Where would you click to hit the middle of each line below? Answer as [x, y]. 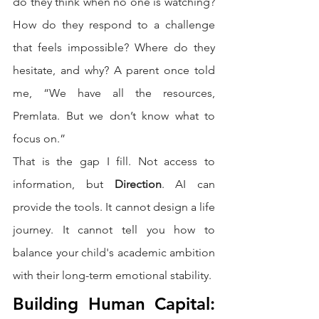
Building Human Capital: [114, 304]
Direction [138, 184]
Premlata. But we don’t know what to [114, 116]
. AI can [188, 184]
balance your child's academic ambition [114, 253]
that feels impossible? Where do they [114, 48]
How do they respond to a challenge [114, 25]
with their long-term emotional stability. [112, 276]
